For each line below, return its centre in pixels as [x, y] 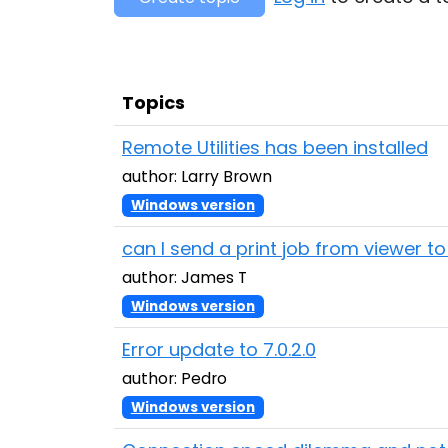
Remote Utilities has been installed [275, 147]
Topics [153, 102]
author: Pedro [174, 378]
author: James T [184, 277]
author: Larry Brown [197, 176]
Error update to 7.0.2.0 [219, 349]
